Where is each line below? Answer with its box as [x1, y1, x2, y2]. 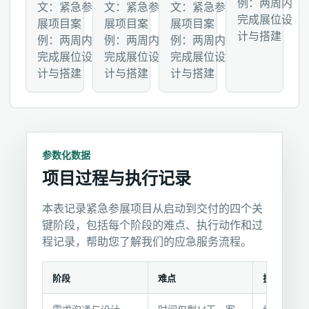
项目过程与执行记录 [42, 170, 191, 188]
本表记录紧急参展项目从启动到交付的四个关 [42, 203, 263, 215]
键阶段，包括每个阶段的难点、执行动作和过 [42, 219, 263, 231]
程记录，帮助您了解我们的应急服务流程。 [42, 236, 252, 248]
